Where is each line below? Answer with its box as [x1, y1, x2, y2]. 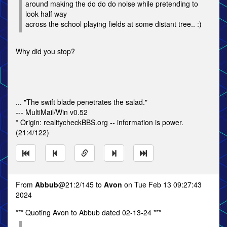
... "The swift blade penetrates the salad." [16, 97, 147, 107]
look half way [25, 9, 67, 19]
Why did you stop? [16, 46, 75, 56]
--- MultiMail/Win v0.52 [16, 107, 88, 117]
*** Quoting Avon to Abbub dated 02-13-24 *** [16, 207, 161, 217]
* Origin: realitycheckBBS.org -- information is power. [16, 117, 183, 127]
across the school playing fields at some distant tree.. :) [25, 19, 202, 29]
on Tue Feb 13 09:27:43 [122, 179, 202, 190]
